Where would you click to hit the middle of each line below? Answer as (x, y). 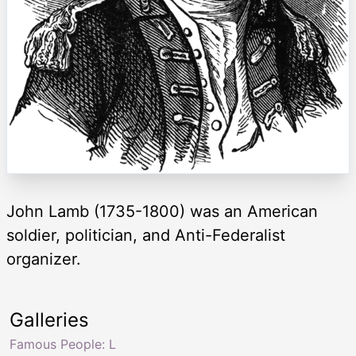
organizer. (44, 259)
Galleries (49, 320)
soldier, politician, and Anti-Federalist (146, 236)
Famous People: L (63, 344)
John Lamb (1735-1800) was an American (162, 212)
